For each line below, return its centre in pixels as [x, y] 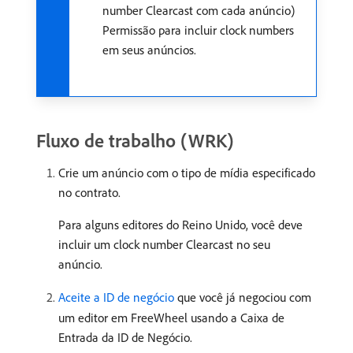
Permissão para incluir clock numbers [198, 30]
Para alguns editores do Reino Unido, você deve [180, 225]
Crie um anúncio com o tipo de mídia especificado [187, 173]
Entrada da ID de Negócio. [125, 337]
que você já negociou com [243, 297]
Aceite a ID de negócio [116, 297]
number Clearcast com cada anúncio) [199, 10]
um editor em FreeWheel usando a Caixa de [171, 318]
